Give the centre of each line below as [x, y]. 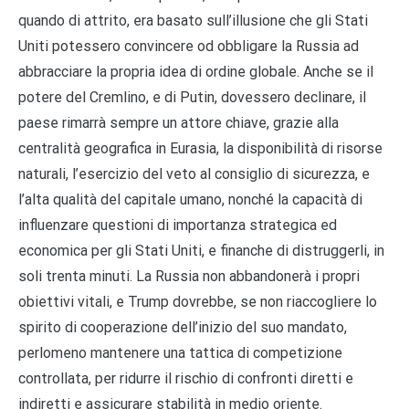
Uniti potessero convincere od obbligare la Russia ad [189, 46]
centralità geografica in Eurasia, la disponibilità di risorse [200, 148]
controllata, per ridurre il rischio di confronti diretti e [186, 378]
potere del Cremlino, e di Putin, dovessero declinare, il [192, 97]
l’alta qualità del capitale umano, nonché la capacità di [190, 199]
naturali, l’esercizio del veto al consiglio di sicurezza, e [194, 173]
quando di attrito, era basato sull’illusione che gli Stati [193, 20]
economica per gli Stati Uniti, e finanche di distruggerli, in [201, 250]
